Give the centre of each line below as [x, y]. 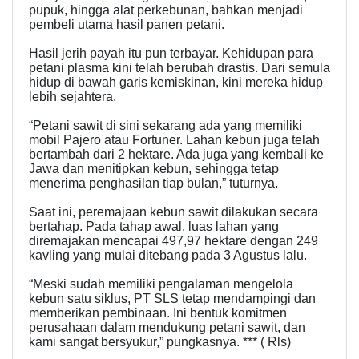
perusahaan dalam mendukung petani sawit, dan [167, 328]
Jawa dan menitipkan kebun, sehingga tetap [154, 169]
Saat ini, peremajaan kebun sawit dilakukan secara [173, 212]
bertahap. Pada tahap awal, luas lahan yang [154, 227]
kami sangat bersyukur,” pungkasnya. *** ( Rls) [160, 342]
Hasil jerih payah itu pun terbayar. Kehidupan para [171, 54]
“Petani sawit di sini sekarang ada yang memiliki [165, 126]
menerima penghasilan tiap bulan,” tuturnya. [153, 184]
